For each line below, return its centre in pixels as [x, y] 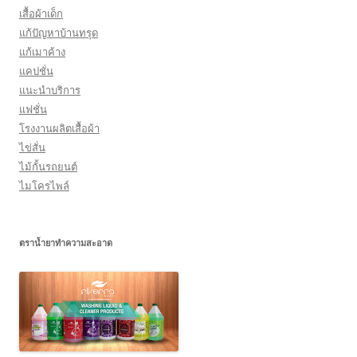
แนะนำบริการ [50, 90]
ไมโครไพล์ [44, 186]
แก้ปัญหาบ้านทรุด [59, 33]
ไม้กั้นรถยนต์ [48, 167]
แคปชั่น [36, 71]
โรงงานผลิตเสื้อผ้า [59, 128]
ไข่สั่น [32, 147]
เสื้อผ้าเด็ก [41, 14]
